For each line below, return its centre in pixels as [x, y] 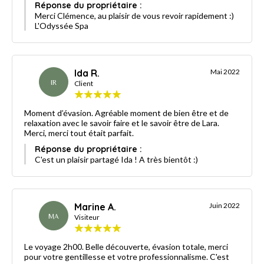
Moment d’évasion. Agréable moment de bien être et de [126, 113]
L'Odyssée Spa [62, 26]
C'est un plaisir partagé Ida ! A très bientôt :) [116, 160]
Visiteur [87, 217]
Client [84, 84]
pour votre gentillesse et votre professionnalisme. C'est [127, 257]
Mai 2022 [225, 72]
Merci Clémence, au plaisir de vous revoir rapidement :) [134, 16]
